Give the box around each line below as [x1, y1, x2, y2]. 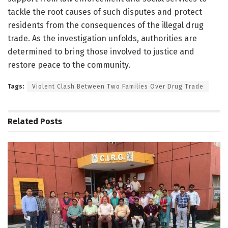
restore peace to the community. [8, 60, 130, 70]
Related [8, 117, 38, 127]
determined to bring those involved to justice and [8, 47, 194, 57]
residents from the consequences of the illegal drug [8, 20, 204, 31]
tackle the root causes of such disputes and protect [8, 7, 202, 17]
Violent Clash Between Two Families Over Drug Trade [32, 83, 204, 91]
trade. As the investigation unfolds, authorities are [8, 34, 197, 44]
